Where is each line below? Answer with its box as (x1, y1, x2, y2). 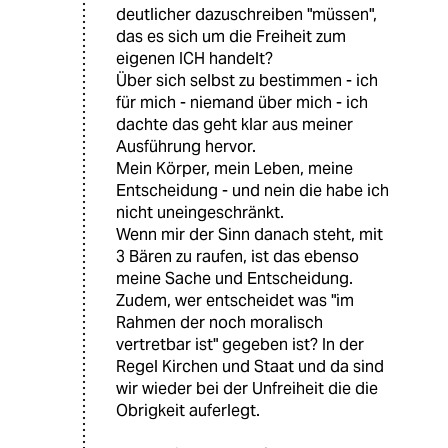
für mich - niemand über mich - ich (116, 91, 368, 113)
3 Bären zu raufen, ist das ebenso (116, 245, 359, 267)
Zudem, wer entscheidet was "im (116, 289, 354, 311)
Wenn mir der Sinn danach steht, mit (116, 223, 383, 245)
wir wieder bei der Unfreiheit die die (116, 377, 378, 399)
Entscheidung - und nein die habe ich (116, 179, 389, 201)
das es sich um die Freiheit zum (116, 25, 346, 47)
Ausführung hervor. (116, 135, 256, 157)
